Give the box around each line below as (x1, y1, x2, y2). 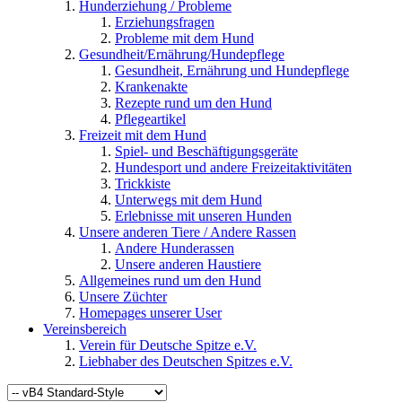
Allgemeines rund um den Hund (79, 273, 261, 289)
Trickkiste (115, 176, 170, 192)
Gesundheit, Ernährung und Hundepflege (115, 63, 349, 79)
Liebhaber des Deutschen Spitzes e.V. (79, 354, 293, 370)
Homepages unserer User (79, 305, 222, 321)
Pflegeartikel (115, 111, 186, 127)
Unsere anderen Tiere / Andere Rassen (79, 224, 296, 240)
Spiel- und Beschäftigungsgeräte (115, 144, 298, 160)
